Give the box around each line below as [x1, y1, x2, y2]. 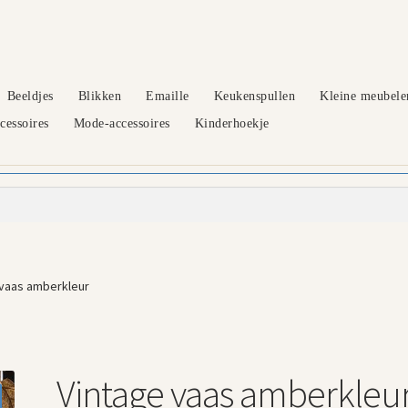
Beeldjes [6, 88, 54, 103]
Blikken [77, 88, 122, 103]
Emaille [146, 88, 189, 103]
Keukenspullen [213, 88, 296, 103]
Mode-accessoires [73, 116, 170, 130]
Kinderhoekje [194, 116, 270, 130]
